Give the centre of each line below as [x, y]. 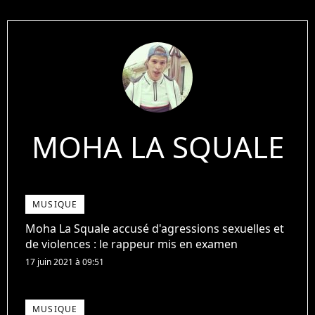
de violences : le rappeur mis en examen [131, 244]
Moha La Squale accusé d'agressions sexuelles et [155, 229]
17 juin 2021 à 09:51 [65, 262]
